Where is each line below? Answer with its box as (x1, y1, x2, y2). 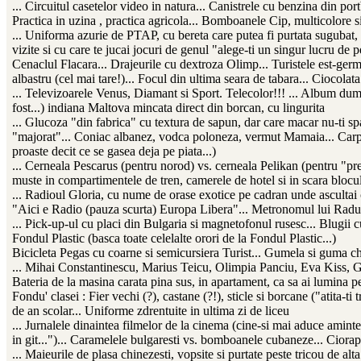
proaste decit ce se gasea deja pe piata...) (12, 144, 216, 159)
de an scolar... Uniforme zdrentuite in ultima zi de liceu (12, 304, 289, 318)
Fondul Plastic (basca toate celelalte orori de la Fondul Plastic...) (12, 231, 336, 246)
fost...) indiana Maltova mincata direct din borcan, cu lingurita (12, 101, 325, 115)
